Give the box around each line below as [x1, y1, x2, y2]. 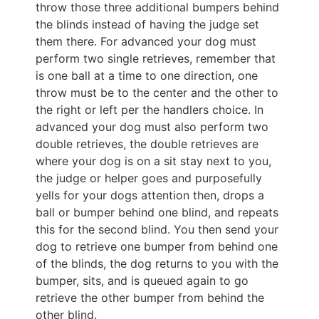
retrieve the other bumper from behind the [36, 290, 264, 305]
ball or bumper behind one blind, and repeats [36, 204, 278, 219]
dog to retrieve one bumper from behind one [36, 239, 278, 253]
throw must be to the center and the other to [36, 85, 278, 100]
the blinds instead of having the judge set [36, 16, 259, 31]
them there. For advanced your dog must [36, 33, 256, 48]
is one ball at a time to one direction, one [36, 68, 258, 83]
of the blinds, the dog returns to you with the [36, 256, 278, 271]
